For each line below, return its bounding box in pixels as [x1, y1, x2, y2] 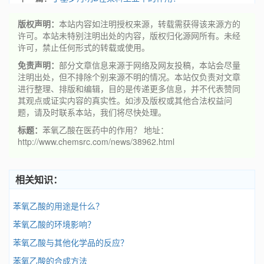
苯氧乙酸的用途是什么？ [13, 200, 104, 212]
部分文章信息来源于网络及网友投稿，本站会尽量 [59, 59, 240, 71]
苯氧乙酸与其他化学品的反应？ [13, 236, 128, 248]
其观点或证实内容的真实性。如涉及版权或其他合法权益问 [18, 94, 232, 106]
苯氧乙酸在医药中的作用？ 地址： [42, 124, 169, 136]
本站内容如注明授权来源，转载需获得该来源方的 [59, 18, 240, 29]
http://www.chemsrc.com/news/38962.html [18, 136, 174, 147]
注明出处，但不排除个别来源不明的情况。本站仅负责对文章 [18, 71, 240, 82]
